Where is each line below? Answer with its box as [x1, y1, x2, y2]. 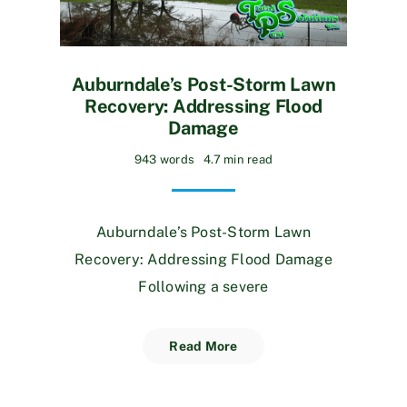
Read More [169, 338, 238, 353]
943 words [134, 152, 195, 166]
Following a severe [138, 277, 269, 295]
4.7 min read [203, 152, 273, 166]
